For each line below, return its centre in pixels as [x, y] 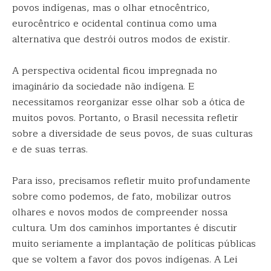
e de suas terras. [50, 149]
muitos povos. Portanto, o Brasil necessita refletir [125, 118]
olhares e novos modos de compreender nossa [120, 212]
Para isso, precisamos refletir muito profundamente [131, 181]
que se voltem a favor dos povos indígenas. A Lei [125, 260]
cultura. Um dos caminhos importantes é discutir [125, 228]
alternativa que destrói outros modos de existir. [121, 39]
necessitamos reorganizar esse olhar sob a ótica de [129, 102]
